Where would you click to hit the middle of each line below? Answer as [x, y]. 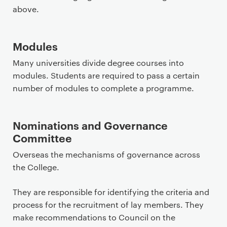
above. [26, 9]
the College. [36, 167]
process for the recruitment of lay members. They [108, 204]
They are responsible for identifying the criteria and [111, 192]
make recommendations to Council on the [94, 217]
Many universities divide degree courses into [98, 63]
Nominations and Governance [90, 125]
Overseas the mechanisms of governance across [106, 154]
